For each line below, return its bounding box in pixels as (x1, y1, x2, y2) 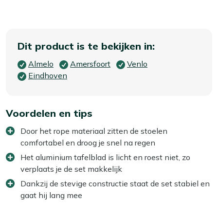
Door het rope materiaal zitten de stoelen (20, 126, 167, 136)
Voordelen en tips (6, 107, 92, 119)
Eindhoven (28, 70, 67, 80)
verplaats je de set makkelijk (20, 163, 122, 174)
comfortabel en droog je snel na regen (20, 137, 155, 147)
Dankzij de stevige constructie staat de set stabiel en (20, 178, 210, 188)
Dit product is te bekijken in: (18, 39, 155, 52)
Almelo (28, 58, 54, 69)
